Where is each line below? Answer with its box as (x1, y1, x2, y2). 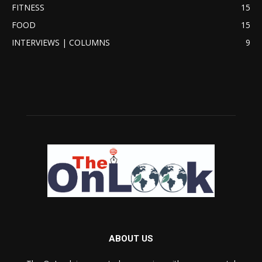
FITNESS (12, 2, 44, 13)
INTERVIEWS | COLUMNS (12, 37, 110, 49)
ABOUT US (109, 233, 153, 244)
